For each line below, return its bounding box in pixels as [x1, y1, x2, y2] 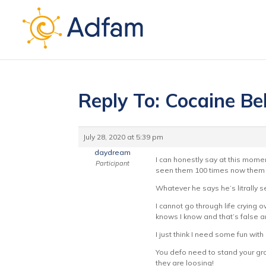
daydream [94, 148, 131, 157]
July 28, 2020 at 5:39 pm [83, 132, 163, 141]
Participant [96, 159, 129, 167]
